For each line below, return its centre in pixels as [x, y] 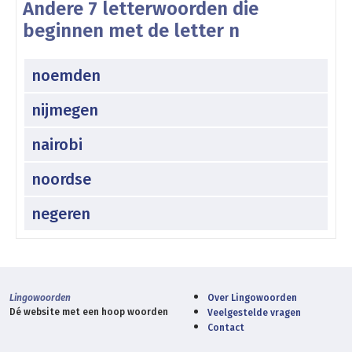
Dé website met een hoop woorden [89, 312]
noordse [61, 179]
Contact [226, 327]
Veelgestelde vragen [254, 312]
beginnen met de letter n [131, 30]
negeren [61, 213]
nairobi [57, 144]
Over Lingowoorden [252, 297]
